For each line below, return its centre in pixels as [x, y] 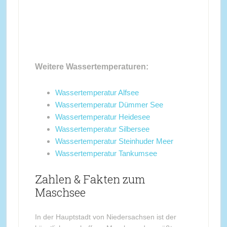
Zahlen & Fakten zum [90, 179]
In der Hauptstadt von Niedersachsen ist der [105, 217]
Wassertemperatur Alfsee [97, 92]
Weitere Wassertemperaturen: [91, 67]
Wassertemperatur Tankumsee [106, 153]
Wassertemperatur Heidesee [102, 117]
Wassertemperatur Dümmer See [109, 105]
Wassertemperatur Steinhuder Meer [114, 141]
